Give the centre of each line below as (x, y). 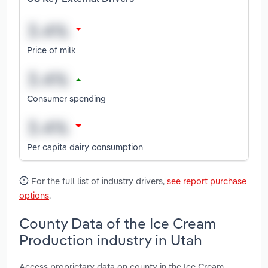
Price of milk (51, 50)
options (34, 196)
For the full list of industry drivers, (98, 181)
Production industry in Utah (111, 240)
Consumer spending (66, 98)
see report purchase (207, 181)
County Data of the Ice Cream (118, 223)
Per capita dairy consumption (85, 147)
